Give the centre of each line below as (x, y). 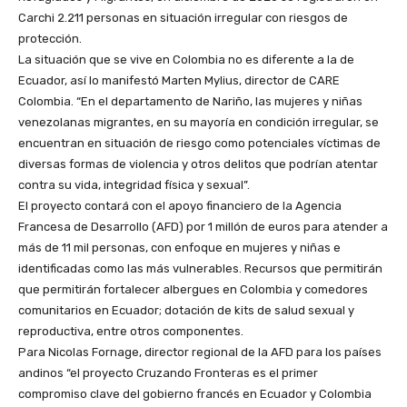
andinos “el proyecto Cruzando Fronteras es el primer (168, 372)
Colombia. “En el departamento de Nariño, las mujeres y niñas (190, 101)
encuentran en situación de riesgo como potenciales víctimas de (199, 143)
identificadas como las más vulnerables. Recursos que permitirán (200, 268)
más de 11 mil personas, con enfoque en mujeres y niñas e (179, 247)
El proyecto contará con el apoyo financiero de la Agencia (180, 205)
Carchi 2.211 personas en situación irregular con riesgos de (183, 17)
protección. (50, 38)
